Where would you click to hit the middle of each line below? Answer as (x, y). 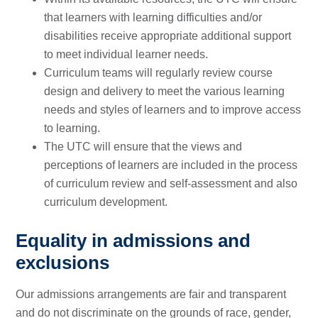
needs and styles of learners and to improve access (173, 109)
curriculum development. (106, 202)
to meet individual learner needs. (126, 54)
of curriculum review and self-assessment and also (171, 183)
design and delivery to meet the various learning (165, 91)
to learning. (72, 128)
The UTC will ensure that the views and (143, 146)
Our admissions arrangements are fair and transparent (151, 294)
